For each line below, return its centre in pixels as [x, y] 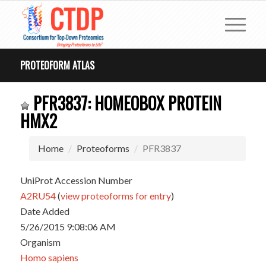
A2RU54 [38, 196]
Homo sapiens [49, 257]
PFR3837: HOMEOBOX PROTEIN [125, 103]
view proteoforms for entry [115, 196]
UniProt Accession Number [76, 180]
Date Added [45, 211]
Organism [40, 242]
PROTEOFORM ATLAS [57, 65]
